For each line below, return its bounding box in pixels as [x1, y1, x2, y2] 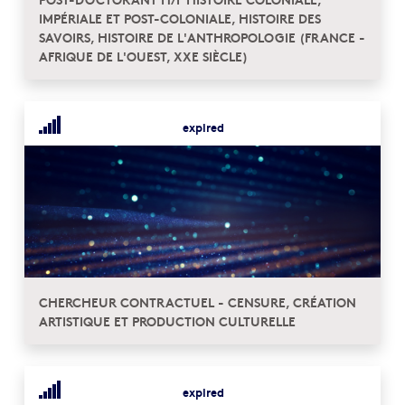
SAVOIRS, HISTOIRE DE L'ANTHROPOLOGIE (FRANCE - [39, 27, 365, 47]
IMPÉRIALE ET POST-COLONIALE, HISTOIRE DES [39, 8, 321, 28]
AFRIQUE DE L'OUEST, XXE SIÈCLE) [39, 46, 248, 66]
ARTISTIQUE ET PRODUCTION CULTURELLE [39, 311, 296, 331]
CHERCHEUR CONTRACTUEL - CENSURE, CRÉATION [39, 292, 356, 312]
